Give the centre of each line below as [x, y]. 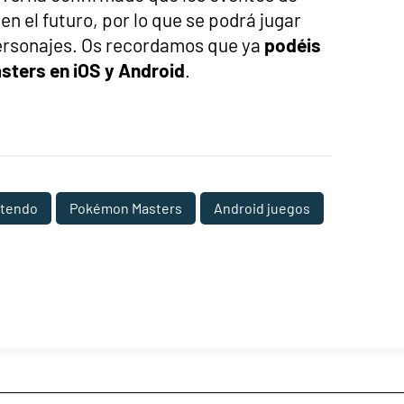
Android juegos [262, 207]
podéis [293, 44]
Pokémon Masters [126, 207]
